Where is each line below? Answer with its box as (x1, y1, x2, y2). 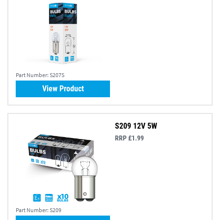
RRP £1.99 (115, 134, 144, 142)
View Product (42, 84, 84, 94)
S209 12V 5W (115, 121, 157, 131)
